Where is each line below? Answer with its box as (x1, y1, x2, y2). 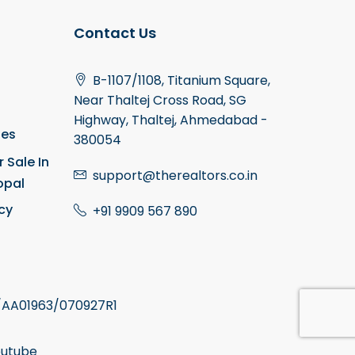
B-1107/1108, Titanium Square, (90, 71, 271, 90)
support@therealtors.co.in (93, 166, 258, 185)
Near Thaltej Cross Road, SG (74, 91, 247, 110)
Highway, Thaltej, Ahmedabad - (74, 111, 269, 130)
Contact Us (74, 23, 157, 44)
